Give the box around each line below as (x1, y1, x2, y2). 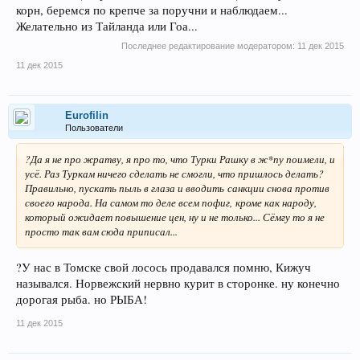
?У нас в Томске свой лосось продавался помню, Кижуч (16, 260, 311, 276)
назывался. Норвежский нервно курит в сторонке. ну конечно (16, 276, 340, 292)
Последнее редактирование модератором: (121, 40, 297, 51)
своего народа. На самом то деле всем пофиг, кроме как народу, (25, 194, 317, 210)
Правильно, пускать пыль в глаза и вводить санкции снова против (25, 180, 329, 195)
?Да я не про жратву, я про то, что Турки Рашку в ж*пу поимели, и (25, 151, 335, 166)
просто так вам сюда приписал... (25, 223, 178, 239)
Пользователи (65, 122, 123, 133)
